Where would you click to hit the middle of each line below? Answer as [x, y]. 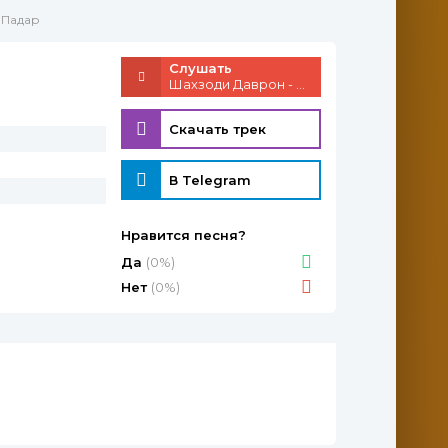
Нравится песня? [183, 235]
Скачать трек [217, 128]
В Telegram [210, 180]
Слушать [200, 68]
